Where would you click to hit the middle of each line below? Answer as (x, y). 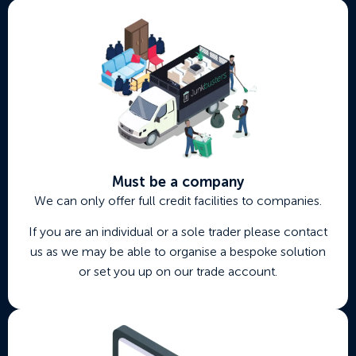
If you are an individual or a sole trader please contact (178, 232)
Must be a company (178, 182)
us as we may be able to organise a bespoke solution (178, 252)
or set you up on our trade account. (178, 272)
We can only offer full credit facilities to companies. (178, 200)
